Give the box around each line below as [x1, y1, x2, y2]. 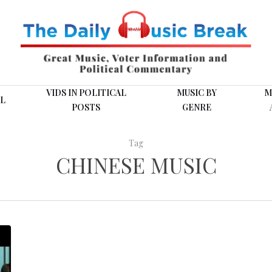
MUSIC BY [176, 87, 217, 98]
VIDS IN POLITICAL [46, 87, 126, 98]
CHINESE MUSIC [55, 151, 217, 179]
